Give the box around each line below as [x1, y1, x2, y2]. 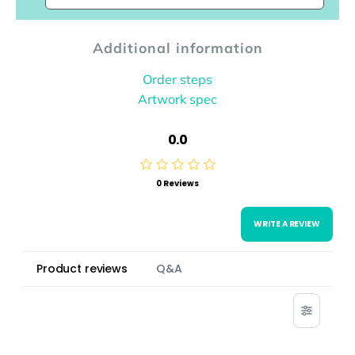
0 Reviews [156, 177, 199, 189]
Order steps [143, 71, 212, 87]
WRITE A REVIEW [254, 217, 320, 230]
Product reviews [36, 260, 128, 277]
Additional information [92, 38, 263, 56]
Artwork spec [138, 90, 217, 107]
